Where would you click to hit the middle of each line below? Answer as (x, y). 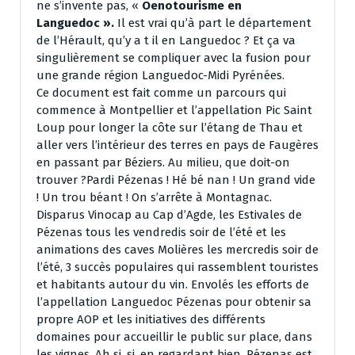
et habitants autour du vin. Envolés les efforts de (173, 285)
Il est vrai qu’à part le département (214, 23)
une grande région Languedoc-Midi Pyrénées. (160, 76)
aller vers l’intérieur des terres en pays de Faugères (177, 145)
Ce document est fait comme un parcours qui (161, 93)
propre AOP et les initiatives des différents (151, 320)
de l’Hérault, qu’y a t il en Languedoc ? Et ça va (166, 41)
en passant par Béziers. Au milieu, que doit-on (163, 163)
